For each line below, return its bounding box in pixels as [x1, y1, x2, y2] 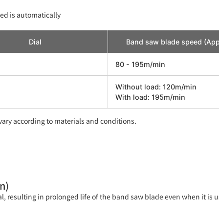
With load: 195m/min [115, 92, 185, 101]
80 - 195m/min [115, 60, 165, 68]
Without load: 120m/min [115, 82, 197, 91]
